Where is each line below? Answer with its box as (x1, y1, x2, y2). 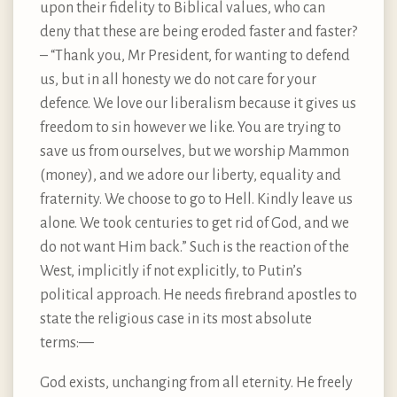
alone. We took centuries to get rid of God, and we (40, 214, 349, 231)
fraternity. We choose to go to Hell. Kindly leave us (40, 191, 353, 207)
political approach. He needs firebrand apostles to (40, 286, 357, 303)
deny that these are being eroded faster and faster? (40, 23, 357, 40)
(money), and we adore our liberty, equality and (40, 167, 341, 183)
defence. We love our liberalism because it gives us (40, 95, 356, 112)
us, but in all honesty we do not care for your (40, 71, 316, 88)
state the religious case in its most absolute (40, 310, 312, 327)
